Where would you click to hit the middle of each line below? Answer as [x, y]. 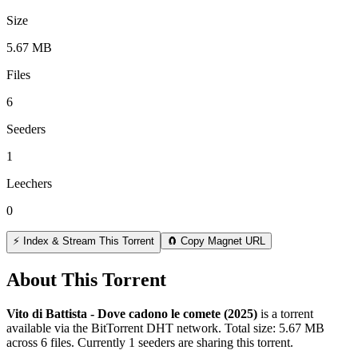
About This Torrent [86, 279]
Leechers [29, 183]
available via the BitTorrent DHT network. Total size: [143, 328]
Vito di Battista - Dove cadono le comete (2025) [132, 313]
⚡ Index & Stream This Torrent [84, 241]
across [24, 342]
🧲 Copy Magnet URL [216, 241]
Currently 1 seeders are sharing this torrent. [184, 342]
